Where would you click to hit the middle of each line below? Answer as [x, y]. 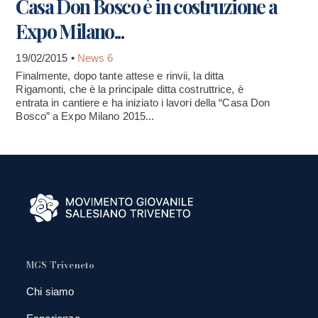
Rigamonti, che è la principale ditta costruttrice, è [130, 89]
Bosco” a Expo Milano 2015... [85, 116]
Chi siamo [50, 291]
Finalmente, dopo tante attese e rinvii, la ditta [120, 75]
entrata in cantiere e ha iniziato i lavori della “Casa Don [143, 102]
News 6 [95, 57]
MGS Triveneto [60, 265]
